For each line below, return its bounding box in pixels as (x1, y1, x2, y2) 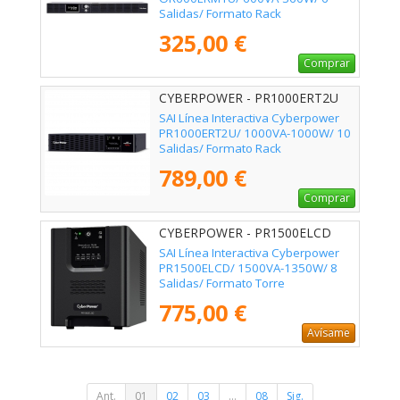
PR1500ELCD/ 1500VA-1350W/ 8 (159, 259, 337, 276)
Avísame (307, 324, 350, 340)
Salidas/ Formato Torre (159, 274, 285, 291)
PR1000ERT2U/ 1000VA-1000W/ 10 (159, 124, 351, 141)
